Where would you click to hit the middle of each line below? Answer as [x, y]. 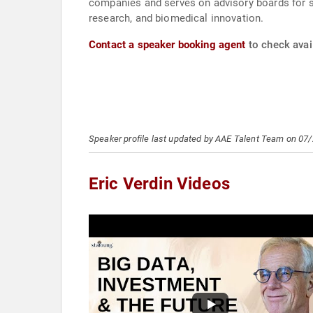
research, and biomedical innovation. [176, 18]
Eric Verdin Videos [159, 184]
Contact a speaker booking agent [167, 45]
